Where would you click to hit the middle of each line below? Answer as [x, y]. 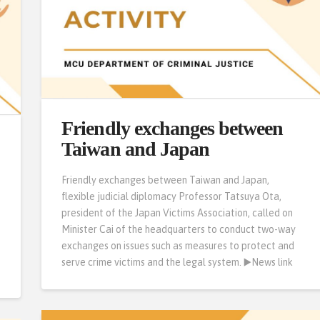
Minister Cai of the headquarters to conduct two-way [179, 229]
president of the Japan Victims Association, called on [177, 212]
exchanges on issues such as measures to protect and [178, 245]
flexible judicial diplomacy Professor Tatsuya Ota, [172, 196]
